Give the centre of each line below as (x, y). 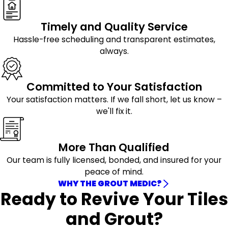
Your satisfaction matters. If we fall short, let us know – (114, 100)
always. (114, 51)
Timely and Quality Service (114, 26)
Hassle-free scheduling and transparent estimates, (114, 39)
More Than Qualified (114, 148)
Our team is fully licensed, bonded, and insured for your (114, 160)
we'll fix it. (114, 111)
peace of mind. (114, 172)
